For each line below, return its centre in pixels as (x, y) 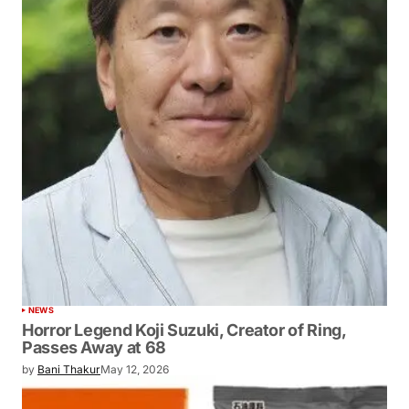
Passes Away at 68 (94, 347)
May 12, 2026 (135, 369)
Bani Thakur (69, 369)
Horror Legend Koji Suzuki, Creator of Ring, (184, 330)
